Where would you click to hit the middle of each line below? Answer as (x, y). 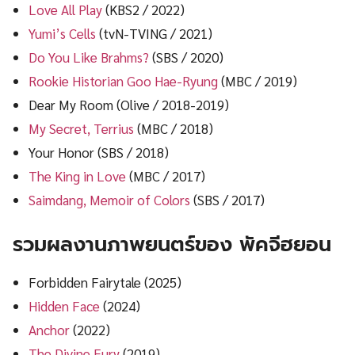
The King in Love (78, 176)
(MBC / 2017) (166, 176)
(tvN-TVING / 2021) (155, 33)
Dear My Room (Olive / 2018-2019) (129, 104)
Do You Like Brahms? (89, 57)
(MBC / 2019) (258, 80)
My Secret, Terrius (82, 128)
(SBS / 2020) (187, 57)
